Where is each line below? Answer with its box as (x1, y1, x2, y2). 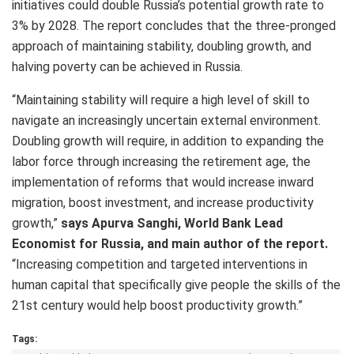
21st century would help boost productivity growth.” (12, 297, 303, 313)
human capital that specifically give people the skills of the (12, 277, 341, 292)
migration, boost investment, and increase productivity (12, 194, 314, 210)
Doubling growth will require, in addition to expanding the (12, 133, 324, 149)
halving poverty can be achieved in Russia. (12, 58, 243, 74)
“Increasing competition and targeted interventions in (12, 256, 307, 272)
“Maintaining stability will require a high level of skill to (12, 92, 310, 107)
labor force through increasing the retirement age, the (12, 153, 311, 169)
